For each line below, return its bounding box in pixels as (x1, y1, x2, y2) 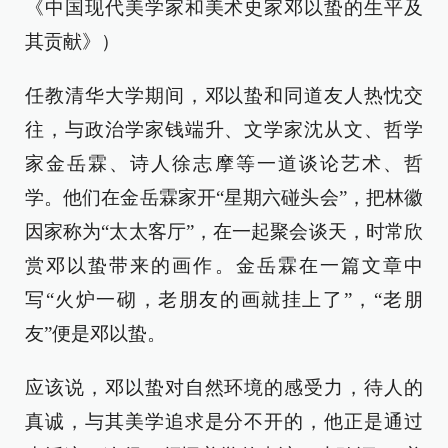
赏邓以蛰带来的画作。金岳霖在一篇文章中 (25, 255, 423, 277)
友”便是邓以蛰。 (25, 323, 166, 345)
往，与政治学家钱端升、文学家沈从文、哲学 (25, 119, 423, 141)
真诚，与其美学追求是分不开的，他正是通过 (25, 411, 423, 433)
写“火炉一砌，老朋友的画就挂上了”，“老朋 (25, 289, 423, 311)
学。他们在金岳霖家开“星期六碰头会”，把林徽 (25, 187, 423, 209)
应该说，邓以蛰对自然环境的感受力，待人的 (25, 377, 423, 399)
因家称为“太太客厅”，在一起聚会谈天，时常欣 (25, 221, 423, 243)
